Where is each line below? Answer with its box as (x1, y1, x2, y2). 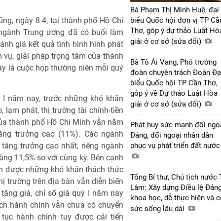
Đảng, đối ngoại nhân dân (130, 130, 213, 140)
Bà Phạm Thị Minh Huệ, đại (130, 5, 219, 14)
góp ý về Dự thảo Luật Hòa (130, 88, 218, 98)
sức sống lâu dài (130, 204, 186, 213)
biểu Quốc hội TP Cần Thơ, (130, 78, 218, 87)
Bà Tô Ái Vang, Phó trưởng (130, 57, 217, 67)
